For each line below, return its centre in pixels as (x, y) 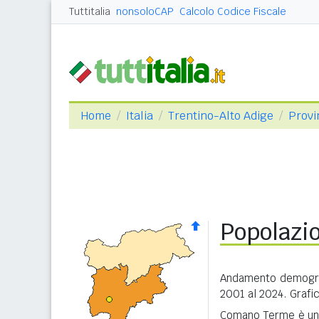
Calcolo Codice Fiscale (233, 11)
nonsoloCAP (145, 11)
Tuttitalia (90, 11)
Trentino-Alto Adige (221, 116)
